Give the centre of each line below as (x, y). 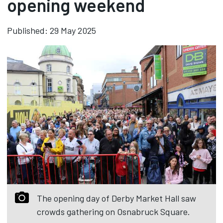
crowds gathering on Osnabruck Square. (113, 211)
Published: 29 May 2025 (52, 30)
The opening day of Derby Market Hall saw (116, 198)
